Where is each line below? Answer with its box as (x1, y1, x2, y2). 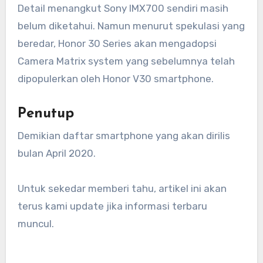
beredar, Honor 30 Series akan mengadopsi (17, 37, 217, 49)
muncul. (17, 218, 54, 230)
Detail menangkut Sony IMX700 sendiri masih (17, 2, 228, 14)
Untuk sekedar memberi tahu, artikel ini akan (17, 183, 227, 195)
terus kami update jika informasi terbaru (17, 200, 207, 213)
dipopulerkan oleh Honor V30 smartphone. (17, 72, 214, 85)
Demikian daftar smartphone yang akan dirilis (17, 130, 230, 142)
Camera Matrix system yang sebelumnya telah (17, 55, 235, 67)
